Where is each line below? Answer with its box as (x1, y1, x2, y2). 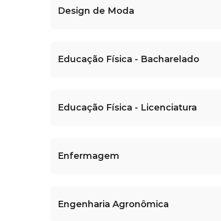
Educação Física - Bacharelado (58, 54, 199, 65)
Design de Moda (58, 5, 134, 17)
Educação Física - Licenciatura (58, 102, 197, 113)
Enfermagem (58, 150, 119, 162)
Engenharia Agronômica (58, 199, 169, 210)
